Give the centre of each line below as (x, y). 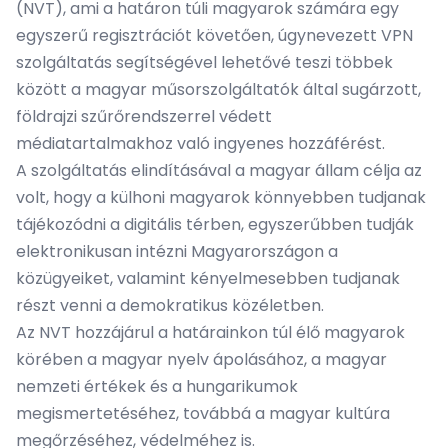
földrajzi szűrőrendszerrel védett (144, 116)
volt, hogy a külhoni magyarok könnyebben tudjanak (221, 197)
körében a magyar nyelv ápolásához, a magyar (201, 359)
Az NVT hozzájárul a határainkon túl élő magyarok (210, 332)
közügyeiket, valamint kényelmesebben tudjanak (208, 278)
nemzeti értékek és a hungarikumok (157, 386)
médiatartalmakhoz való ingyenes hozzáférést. (200, 143)
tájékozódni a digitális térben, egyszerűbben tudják (215, 224)
